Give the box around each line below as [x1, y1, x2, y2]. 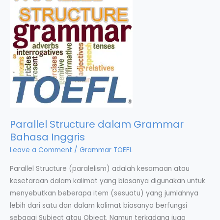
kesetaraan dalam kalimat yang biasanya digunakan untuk [10, 176, 205, 186]
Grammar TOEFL [80, 145, 133, 155]
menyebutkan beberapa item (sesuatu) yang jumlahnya [10, 188, 198, 198]
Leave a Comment [10, 145, 72, 155]
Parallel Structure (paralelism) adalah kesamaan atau [10, 164, 190, 173]
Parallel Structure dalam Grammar [10, 117, 184, 131]
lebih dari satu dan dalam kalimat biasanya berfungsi [10, 200, 187, 210]
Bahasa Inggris [10, 130, 85, 144]
